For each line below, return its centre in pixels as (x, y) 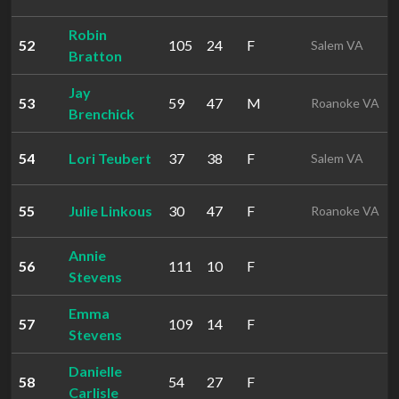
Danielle (95, 371)
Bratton (95, 56)
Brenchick (102, 114)
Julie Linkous (110, 211)
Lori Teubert (110, 158)
